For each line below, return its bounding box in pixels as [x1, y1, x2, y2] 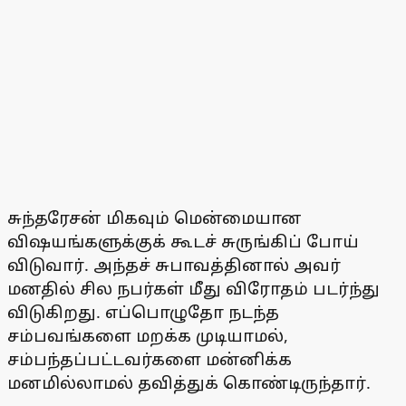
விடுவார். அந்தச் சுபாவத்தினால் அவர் [7, 254, 341, 276]
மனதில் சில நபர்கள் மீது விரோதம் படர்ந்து [7, 277, 380, 300]
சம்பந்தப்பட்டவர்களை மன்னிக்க [7, 348, 292, 371]
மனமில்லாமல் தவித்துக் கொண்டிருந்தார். [7, 372, 371, 394]
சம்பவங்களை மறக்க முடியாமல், [7, 324, 288, 347]
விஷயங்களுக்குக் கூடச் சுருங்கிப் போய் [7, 230, 359, 253]
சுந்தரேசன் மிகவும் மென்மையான [7, 207, 302, 229]
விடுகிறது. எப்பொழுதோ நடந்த [7, 301, 279, 324]
